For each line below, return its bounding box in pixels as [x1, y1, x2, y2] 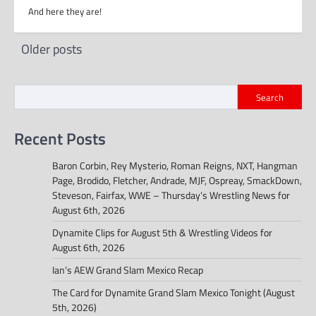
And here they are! [28, 4, 102, 19]
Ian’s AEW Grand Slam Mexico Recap [52, 262, 203, 277]
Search [256, 90, 284, 104]
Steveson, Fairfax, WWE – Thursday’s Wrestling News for [52, 187, 290, 202]
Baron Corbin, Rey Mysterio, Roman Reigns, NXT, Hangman [52, 157, 298, 173]
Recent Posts [14, 125, 106, 151]
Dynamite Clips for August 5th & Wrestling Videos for [52, 224, 272, 240]
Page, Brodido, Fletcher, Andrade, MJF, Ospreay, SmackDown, [52, 172, 302, 188]
